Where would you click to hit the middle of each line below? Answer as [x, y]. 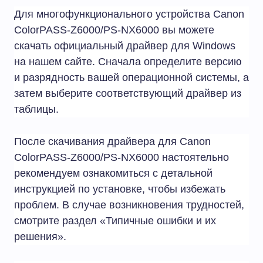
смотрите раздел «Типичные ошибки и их [115, 221]
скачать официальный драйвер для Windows [125, 46]
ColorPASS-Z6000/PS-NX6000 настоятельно [122, 158]
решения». [40, 237]
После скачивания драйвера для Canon [112, 142]
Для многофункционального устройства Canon [129, 14]
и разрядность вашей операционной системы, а [131, 78]
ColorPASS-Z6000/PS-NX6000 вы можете [114, 30]
